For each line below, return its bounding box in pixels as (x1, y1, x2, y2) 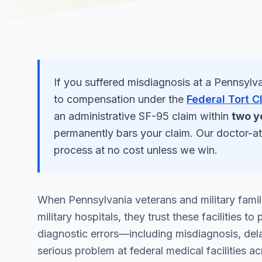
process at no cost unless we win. (54, 144, 218, 156)
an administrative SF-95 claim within (54, 110, 229, 122)
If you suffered (54, 76, 127, 88)
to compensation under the (54, 93, 184, 105)
